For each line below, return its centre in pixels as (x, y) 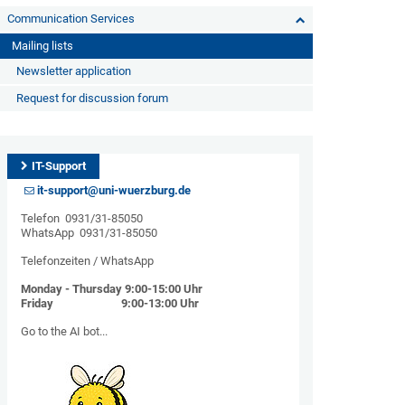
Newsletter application (73, 71)
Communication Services (71, 19)
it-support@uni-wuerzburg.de (114, 190)
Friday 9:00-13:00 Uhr (109, 303)
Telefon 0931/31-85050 (81, 218)
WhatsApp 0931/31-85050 (89, 233)
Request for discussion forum (92, 98)
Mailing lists (42, 46)
